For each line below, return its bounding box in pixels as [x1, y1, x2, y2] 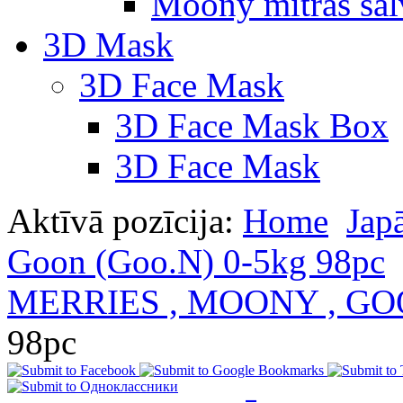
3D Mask [43, 24, 174, 64]
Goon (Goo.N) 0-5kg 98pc [7, 241, 385, 281]
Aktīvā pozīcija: [7, 201, 243, 240]
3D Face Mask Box [115, 105, 389, 145]
